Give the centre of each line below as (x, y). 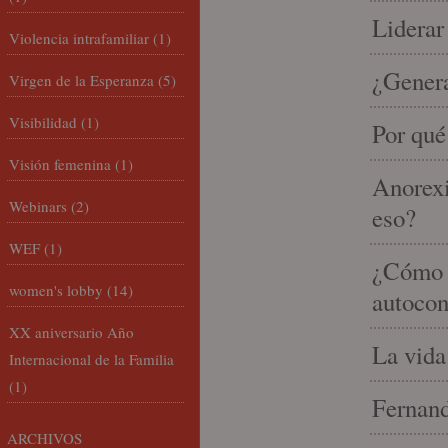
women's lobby (56, 290)
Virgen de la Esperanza (81, 80)
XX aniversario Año (71, 332)
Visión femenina (60, 164)
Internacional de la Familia (91, 359)
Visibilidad (43, 122)
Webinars (38, 206)
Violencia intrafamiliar (79, 38)
